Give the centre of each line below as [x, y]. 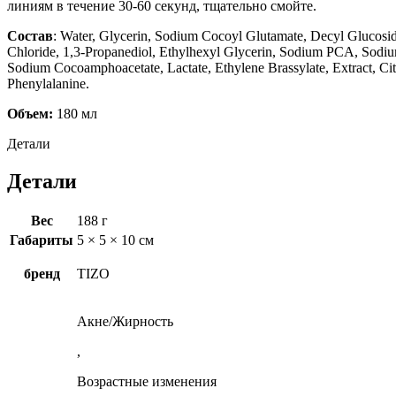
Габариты [42, 240]
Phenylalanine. [48, 83]
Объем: [30, 113]
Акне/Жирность [125, 322]
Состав [30, 35]
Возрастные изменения [147, 382]
